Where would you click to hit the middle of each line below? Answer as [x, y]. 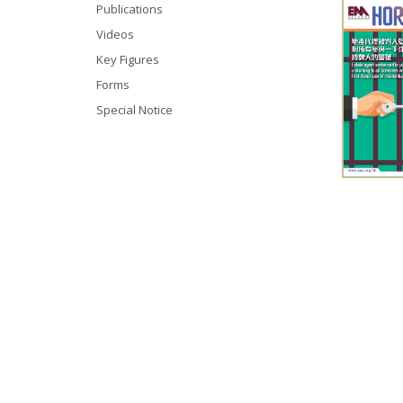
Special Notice [134, 110]
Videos [115, 34]
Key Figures [128, 59]
